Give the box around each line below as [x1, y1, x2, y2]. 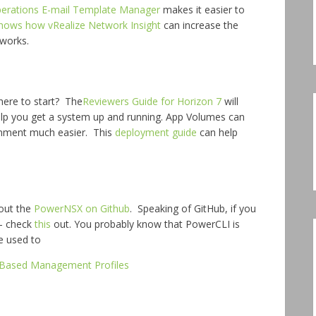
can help [197, 126, 238, 139]
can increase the [164, 18, 238, 32]
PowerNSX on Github [34, 202, 130, 215]
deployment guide [115, 126, 197, 139]
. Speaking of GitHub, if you [130, 202, 256, 215]
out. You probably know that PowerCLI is [51, 217, 240, 231]
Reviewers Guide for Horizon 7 [83, 95, 221, 108]
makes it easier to [160, 3, 245, 16]
